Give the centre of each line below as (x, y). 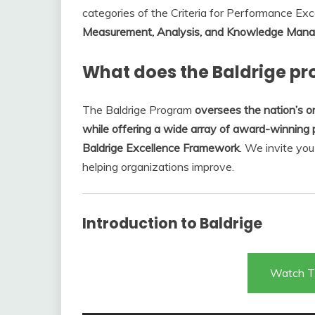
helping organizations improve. (158, 167)
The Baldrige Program (139, 110)
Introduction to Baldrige (172, 224)
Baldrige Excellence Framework (161, 148)
